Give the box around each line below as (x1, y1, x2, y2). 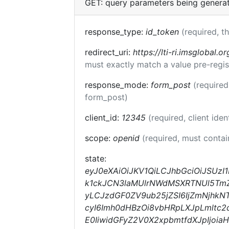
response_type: (85, 27, 146, 37)
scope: (85, 133, 113, 143)
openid (113, 133, 140, 143)
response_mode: (85, 80, 151, 90)
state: (85, 153, 106, 164)
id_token (146, 27, 179, 37)
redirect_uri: (85, 47, 133, 57)
